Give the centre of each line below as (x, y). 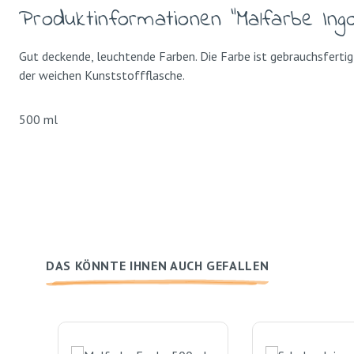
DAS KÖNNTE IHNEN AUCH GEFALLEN (158, 265)
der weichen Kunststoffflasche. (106, 75)
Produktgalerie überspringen (130, 311)
